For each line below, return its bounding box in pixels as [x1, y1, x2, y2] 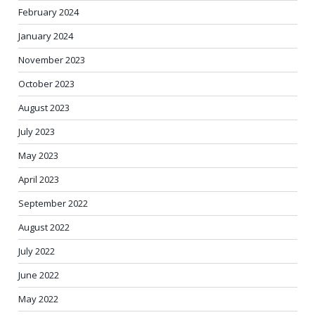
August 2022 [18, 221, 70, 233]
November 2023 [18, 53, 85, 66]
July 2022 [18, 245, 55, 257]
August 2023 [18, 101, 70, 114]
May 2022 [18, 292, 58, 305]
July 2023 [18, 125, 55, 138]
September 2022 [18, 197, 88, 210]
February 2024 [18, 6, 79, 18]
